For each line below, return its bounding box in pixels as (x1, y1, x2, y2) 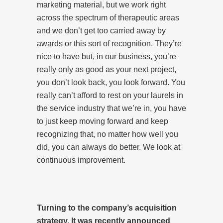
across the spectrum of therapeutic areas (37, 13, 179, 22)
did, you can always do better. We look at (37, 142, 180, 151)
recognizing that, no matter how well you (37, 129, 178, 138)
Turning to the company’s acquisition (37, 203, 177, 212)
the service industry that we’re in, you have (37, 104, 186, 112)
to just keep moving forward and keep (37, 116, 168, 125)
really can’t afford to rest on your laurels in (37, 91, 183, 100)
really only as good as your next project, (37, 65, 176, 74)
